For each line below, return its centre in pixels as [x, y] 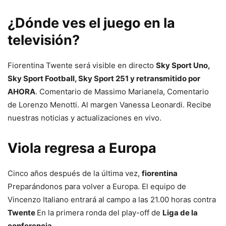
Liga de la [180, 212]
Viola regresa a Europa [82, 148]
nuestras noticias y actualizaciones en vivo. [84, 118]
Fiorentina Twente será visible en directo [82, 65]
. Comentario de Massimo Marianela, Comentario [122, 91]
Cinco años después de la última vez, [75, 173]
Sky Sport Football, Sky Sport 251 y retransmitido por [104, 78]
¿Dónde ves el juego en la [91, 23]
